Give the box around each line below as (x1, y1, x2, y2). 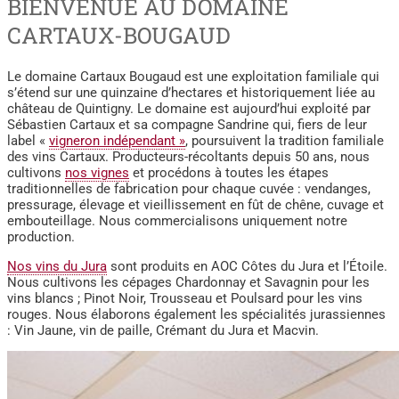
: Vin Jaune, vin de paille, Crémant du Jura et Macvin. (7, 322, 319, 338)
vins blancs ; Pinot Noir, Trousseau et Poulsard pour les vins (7, 289, 362, 306)
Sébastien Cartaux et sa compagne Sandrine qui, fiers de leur (7, 117, 367, 134)
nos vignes (65, 165, 129, 182)
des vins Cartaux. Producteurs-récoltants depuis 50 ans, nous (7, 149, 370, 166)
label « (7, 133, 49, 150)
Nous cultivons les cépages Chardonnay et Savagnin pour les (7, 273, 370, 290)
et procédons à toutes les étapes (129, 165, 329, 182)
